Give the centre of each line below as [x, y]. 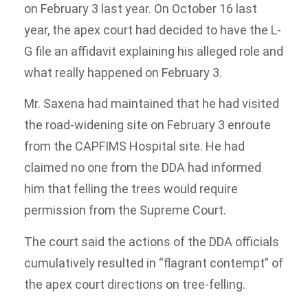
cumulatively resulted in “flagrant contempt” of [154, 263]
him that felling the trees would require [131, 189]
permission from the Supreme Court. [125, 210]
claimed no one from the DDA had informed [143, 168]
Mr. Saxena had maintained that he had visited [152, 104]
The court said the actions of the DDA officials [152, 241]
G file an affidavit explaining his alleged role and [154, 51]
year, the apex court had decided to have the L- [153, 30]
